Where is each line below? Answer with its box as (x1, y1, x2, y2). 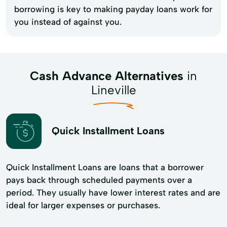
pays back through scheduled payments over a (6, 174, 192, 185)
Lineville (91, 82, 136, 97)
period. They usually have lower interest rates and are (6, 187, 220, 198)
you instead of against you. (14, 16, 122, 27)
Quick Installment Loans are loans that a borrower (6, 162, 204, 172)
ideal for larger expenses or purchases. (6, 200, 160, 210)
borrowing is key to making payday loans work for (14, 4, 212, 14)
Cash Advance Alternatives (30, 68, 183, 83)
